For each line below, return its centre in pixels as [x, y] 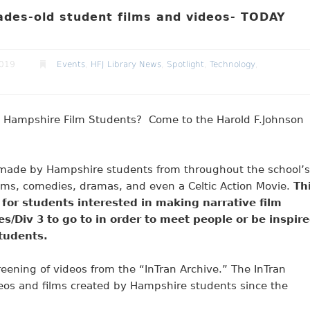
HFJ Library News [126, 64]
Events [71, 64]
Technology [232, 64]
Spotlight [185, 64]
